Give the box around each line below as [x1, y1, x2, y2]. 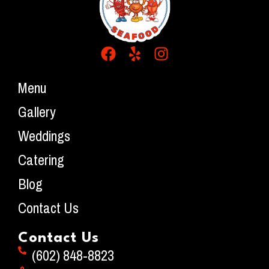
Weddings [18, 123, 70, 150]
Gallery [18, 99, 56, 125]
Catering [18, 147, 64, 174]
